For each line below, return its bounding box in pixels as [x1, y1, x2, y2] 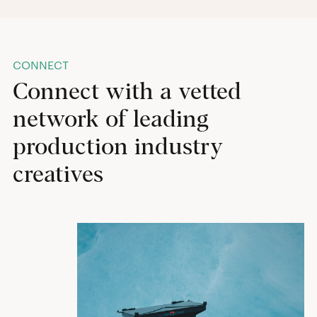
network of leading [12, 108, 209, 132]
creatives [12, 163, 103, 187]
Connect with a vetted [12, 80, 241, 104]
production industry [12, 135, 223, 159]
